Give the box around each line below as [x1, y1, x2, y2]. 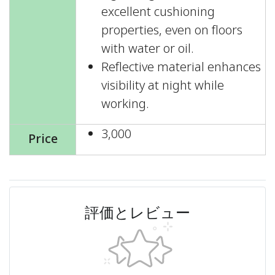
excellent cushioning [101, 3, 215, 21]
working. [101, 95, 149, 114]
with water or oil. [101, 40, 194, 58]
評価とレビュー [85, 202, 190, 222]
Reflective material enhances [101, 58, 261, 77]
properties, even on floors [101, 21, 242, 40]
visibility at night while [101, 77, 224, 95]
